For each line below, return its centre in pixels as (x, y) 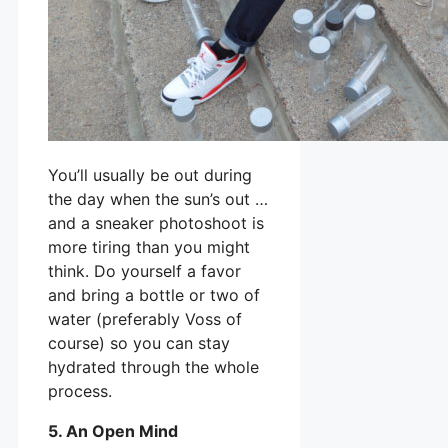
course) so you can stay (139, 342)
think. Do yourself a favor (144, 270)
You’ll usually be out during (150, 174)
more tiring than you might (149, 246)
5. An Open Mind (113, 430)
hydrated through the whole (153, 366)
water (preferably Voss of (145, 318)
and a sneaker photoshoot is (156, 222)
